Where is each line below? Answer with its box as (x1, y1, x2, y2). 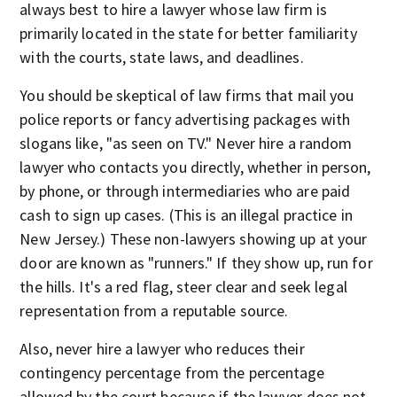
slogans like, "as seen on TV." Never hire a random (19, 133, 353, 153)
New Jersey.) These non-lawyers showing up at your (19, 229, 368, 249)
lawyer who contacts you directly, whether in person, (19, 157, 371, 177)
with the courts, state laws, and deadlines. (19, 47, 304, 67)
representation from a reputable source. (19, 300, 289, 321)
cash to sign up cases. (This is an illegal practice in (19, 205, 353, 225)
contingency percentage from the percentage (19, 362, 325, 383)
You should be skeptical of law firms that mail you (19, 85, 354, 105)
